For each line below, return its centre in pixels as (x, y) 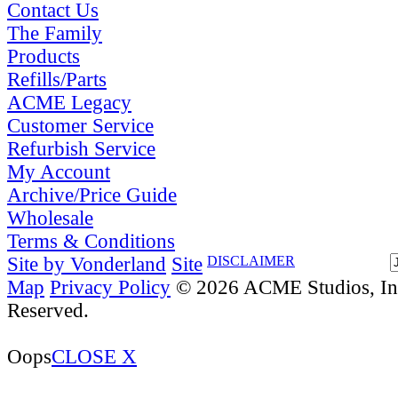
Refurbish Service (81, 148)
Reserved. (48, 310)
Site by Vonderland (87, 264)
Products (44, 56)
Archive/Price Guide (92, 195)
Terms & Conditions (91, 241)
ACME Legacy (69, 102)
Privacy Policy (110, 287)
